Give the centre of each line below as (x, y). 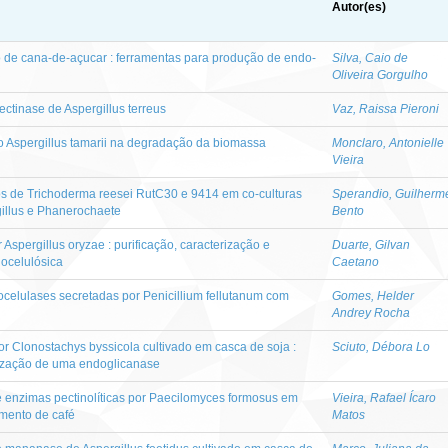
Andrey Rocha (371, 312)
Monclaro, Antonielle (388, 142)
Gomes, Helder (373, 295)
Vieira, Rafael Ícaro (384, 397)
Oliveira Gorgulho (380, 74)
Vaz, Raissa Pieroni (385, 108)
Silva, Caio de (370, 57)
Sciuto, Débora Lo (381, 346)
